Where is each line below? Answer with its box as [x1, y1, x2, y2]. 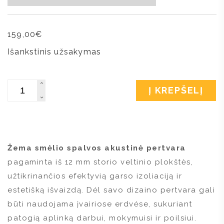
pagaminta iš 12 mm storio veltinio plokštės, [7, 157, 193, 166]
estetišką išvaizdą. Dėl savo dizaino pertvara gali [7, 185, 215, 194]
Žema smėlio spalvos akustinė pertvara [7, 143, 186, 152]
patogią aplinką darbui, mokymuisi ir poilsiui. [7, 213, 196, 222]
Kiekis [7, 78, 32, 88]
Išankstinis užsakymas [7, 46, 101, 56]
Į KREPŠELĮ [148, 84, 203, 95]
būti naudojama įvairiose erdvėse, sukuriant [7, 199, 192, 208]
